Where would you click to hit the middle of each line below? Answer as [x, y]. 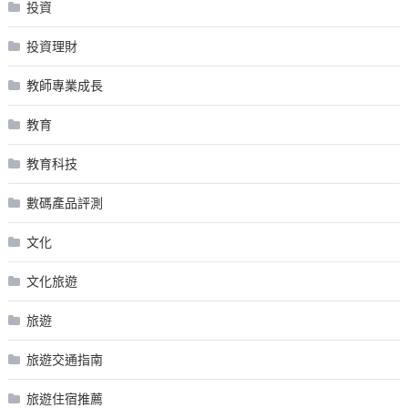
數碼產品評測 [64, 203]
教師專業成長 [64, 86]
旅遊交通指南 [64, 360]
